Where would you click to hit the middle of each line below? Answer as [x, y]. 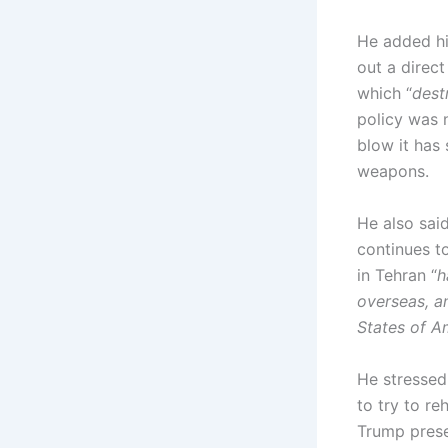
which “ [384, 93]
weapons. [393, 171]
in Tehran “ [397, 274]
